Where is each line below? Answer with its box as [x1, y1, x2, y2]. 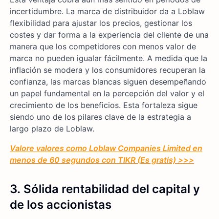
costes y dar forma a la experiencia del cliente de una [10, 29, 209, 40]
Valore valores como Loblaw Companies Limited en [10, 143, 202, 153]
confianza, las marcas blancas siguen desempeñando [10, 76, 206, 87]
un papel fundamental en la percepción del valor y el [10, 88, 204, 98]
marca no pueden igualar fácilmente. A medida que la [10, 53, 207, 63]
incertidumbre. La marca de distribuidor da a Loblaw [10, 6, 205, 16]
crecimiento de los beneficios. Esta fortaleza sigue [10, 100, 197, 110]
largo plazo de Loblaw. [10, 123, 94, 133]
